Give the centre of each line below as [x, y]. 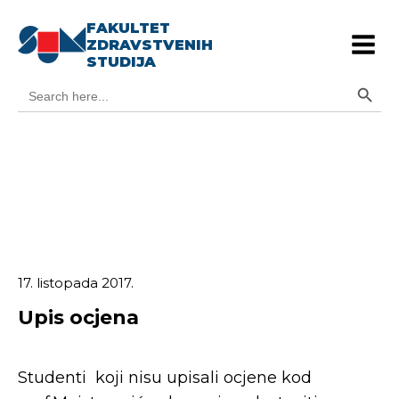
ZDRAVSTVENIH [150, 45]
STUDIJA [122, 61]
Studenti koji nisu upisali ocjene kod [165, 378]
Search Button [369, 79]
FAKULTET [129, 28]
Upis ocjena [78, 318]
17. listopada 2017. [76, 283]
